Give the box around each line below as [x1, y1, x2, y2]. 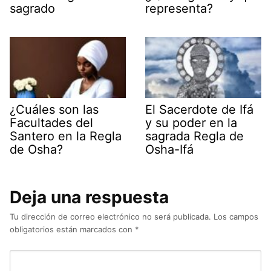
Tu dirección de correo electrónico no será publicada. [10, 211, 211, 221]
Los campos [214, 211, 258, 221]
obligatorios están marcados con [10, 224, 135, 234]
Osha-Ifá [145, 142, 194, 157]
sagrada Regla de [145, 128, 244, 143]
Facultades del [10, 115, 93, 130]
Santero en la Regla [10, 128, 122, 143]
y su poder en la [145, 115, 237, 130]
